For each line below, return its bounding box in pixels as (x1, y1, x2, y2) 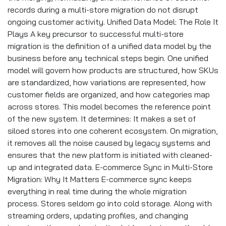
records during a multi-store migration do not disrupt (8, 5, 198, 15)
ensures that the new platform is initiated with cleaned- (8, 150, 212, 160)
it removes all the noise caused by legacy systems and (8, 138, 210, 148)
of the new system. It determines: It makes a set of (8, 114, 196, 124)
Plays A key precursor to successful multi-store (8, 29, 184, 39)
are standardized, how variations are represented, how (8, 77, 206, 87)
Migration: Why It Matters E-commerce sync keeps (8, 174, 192, 184)
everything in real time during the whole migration (8, 186, 187, 196)
